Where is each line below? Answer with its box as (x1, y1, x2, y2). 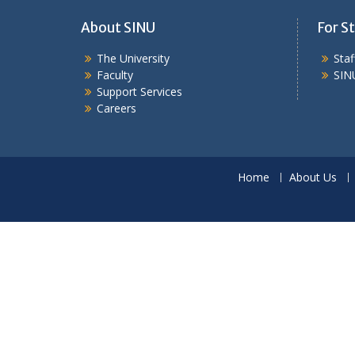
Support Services (97, 84, 182, 99)
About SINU (81, 19, 155, 36)
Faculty (97, 67, 133, 82)
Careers (97, 101, 136, 116)
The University (97, 51, 170, 66)
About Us (288, 170, 337, 185)
